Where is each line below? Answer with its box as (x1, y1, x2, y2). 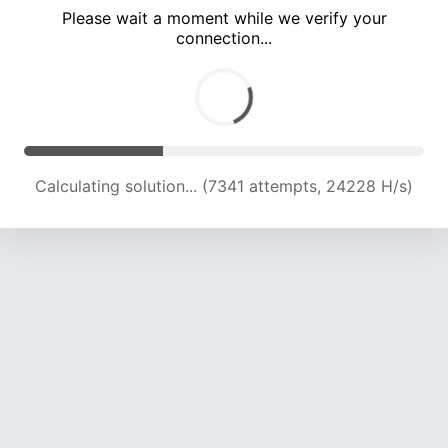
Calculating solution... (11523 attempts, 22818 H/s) (32, 176, 416, 197)
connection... (176, 28, 272, 49)
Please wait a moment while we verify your (61, 8, 387, 29)
